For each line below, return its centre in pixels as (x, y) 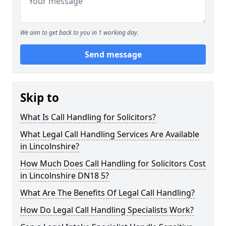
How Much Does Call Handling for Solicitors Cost (113, 163)
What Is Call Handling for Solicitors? (88, 117)
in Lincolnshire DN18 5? (65, 176)
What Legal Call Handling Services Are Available (110, 134)
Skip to (40, 98)
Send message (113, 54)
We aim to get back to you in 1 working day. (79, 33)
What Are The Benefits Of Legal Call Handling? (107, 193)
